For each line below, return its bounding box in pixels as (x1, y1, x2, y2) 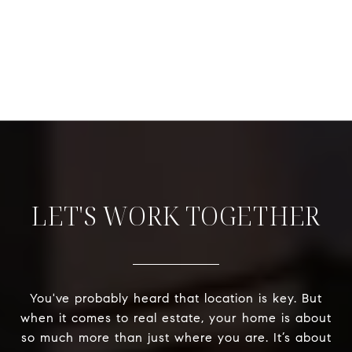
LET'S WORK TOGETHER (31, 199, 321, 233)
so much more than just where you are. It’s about (20, 330, 332, 346)
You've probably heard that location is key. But (30, 291, 322, 306)
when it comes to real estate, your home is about (20, 310, 332, 326)
